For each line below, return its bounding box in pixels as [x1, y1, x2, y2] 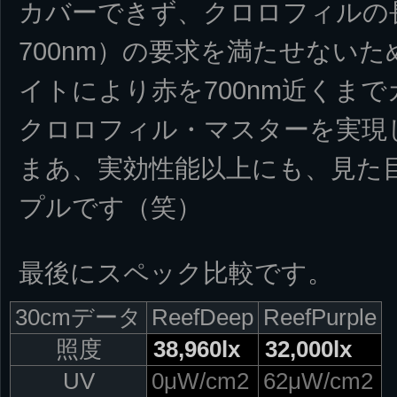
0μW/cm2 [152, 367, 249, 394]
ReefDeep [152, 303, 253, 331]
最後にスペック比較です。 [19, 257, 333, 287]
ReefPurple [263, 303, 377, 331]
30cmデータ [15, 303, 142, 331]
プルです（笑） [19, 191, 202, 222]
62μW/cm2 [263, 367, 373, 394]
